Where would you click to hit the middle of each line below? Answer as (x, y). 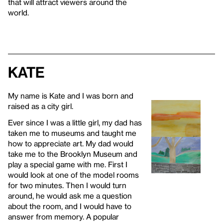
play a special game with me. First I (68, 164)
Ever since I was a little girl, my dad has (75, 122)
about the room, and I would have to (70, 206)
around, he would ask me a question (70, 195)
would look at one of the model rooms (73, 174)
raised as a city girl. (41, 106)
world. (18, 12)
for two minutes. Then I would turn (67, 185)
